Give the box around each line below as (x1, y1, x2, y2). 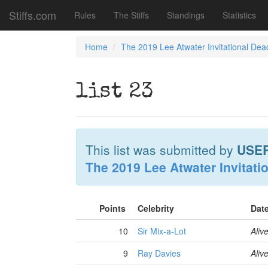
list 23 (76, 82, 153, 103)
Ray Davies (138, 247, 181, 259)
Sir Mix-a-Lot (138, 225, 186, 237)
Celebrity (138, 202, 176, 214)
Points (99, 202, 128, 214)
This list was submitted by (86, 141, 237, 159)
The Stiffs (114, 9, 149, 21)
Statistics (223, 9, 256, 21)
